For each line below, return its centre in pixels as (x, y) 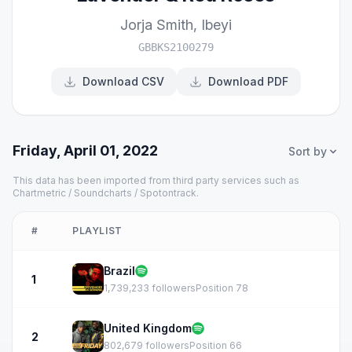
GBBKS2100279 (176, 47)
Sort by (308, 151)
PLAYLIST (97, 231)
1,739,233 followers (150, 288)
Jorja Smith (157, 25)
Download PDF (248, 81)
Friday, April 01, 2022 (85, 150)
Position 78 (222, 288)
